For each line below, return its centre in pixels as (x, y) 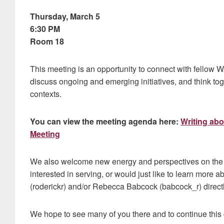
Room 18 (47, 41)
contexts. (46, 94)
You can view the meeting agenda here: (105, 121)
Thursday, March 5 (65, 16)
